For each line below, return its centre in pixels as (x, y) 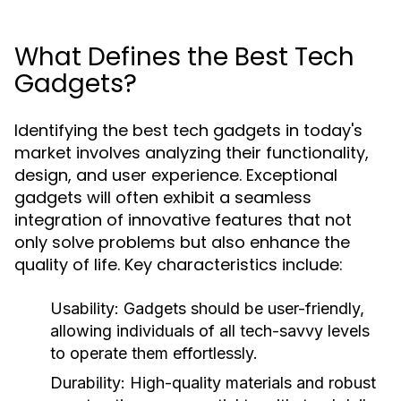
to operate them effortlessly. (154, 353)
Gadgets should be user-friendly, (242, 308)
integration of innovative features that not (183, 220)
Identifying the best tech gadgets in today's (188, 130)
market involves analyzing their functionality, (192, 153)
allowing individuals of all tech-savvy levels (210, 331)
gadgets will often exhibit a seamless (163, 197)
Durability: (88, 383)
